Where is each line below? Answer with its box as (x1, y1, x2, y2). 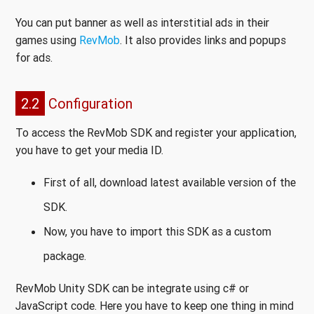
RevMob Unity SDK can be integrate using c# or (15, 281, 249, 295)
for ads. (15, 50, 53, 64)
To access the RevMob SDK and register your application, (15, 125, 296, 139)
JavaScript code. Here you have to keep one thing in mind (15, 299, 294, 313)
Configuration (45, 95, 132, 112)
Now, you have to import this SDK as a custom (43, 224, 271, 238)
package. (43, 249, 86, 263)
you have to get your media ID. (15, 143, 163, 157)
